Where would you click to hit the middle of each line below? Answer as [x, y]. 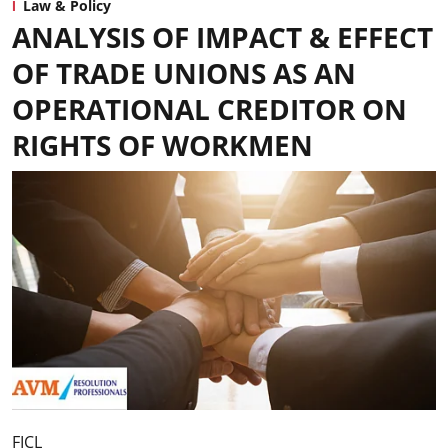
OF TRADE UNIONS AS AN [184, 73]
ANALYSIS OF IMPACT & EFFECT [222, 37]
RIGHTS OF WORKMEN [162, 145]
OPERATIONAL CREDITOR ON [209, 109]
